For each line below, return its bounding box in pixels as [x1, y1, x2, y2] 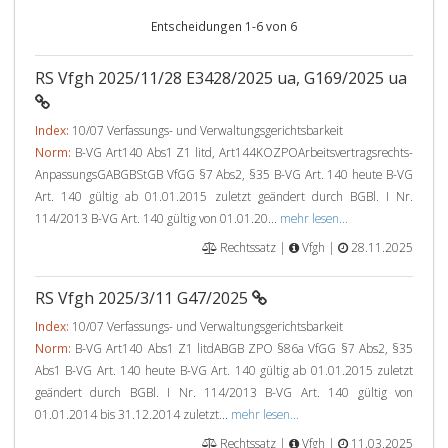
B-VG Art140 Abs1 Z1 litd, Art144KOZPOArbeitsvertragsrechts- [71, 144, 413, 160]
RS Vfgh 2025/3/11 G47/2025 [35, 287, 252, 309]
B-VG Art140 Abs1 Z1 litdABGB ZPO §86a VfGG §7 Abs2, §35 [71, 340, 413, 356]
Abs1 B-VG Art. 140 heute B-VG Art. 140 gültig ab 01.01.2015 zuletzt [35, 362, 413, 378]
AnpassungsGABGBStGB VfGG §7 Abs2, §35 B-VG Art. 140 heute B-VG [35, 166, 413, 182]
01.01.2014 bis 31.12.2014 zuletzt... [35, 406, 231, 422]
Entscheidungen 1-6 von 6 [151, 18, 297, 34]
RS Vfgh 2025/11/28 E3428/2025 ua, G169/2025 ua [35, 67, 407, 89]
